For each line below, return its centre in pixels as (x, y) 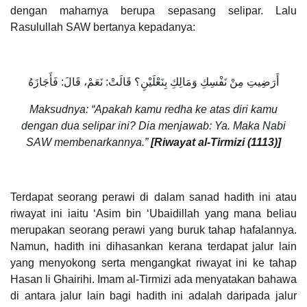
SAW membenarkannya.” (88, 143)
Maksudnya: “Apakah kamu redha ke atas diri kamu (153, 110)
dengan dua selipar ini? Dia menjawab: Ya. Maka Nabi (153, 126)
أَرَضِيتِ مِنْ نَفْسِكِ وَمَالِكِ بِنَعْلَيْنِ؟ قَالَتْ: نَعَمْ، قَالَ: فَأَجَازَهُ (153, 82)
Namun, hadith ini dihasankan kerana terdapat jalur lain (153, 247)
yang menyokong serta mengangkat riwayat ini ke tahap (153, 263)
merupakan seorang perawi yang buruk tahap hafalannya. (153, 230)
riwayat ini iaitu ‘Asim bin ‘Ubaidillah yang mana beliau (153, 214)
